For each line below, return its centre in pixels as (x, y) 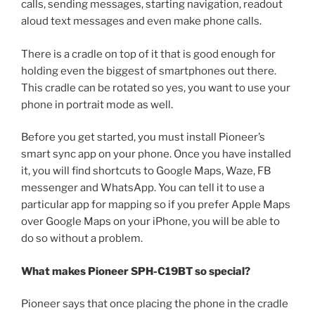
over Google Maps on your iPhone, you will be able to (150, 222)
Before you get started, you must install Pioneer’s (143, 137)
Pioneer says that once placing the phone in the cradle (155, 304)
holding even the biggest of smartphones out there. (149, 71)
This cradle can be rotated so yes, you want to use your (156, 88)
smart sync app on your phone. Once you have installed (156, 154)
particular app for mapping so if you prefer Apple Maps (156, 205)
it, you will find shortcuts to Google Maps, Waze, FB (146, 171)
